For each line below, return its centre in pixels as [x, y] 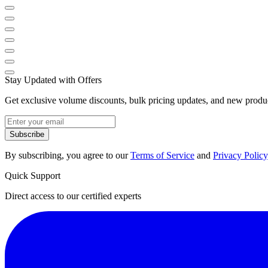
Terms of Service [162, 155]
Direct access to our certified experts [73, 196]
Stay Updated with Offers [53, 80]
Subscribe [27, 134]
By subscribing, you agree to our [68, 155]
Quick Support [33, 175]
